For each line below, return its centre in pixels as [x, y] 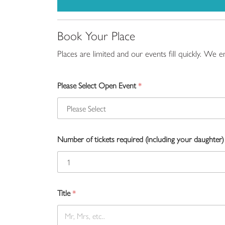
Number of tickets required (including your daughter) [141, 139]
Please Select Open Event [98, 85]
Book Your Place [96, 35]
